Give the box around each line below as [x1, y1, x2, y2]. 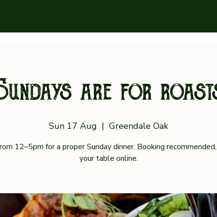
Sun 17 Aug [49, 120, 97, 132]
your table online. [79, 153, 138, 164]
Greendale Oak [109, 120, 168, 132]
